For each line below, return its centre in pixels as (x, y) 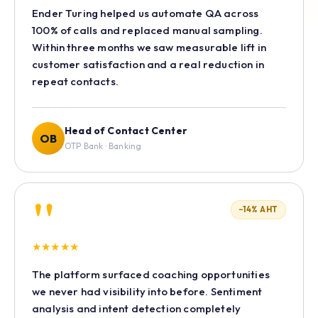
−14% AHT (258, 209)
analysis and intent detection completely (137, 308)
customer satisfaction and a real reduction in (148, 64)
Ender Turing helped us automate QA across (146, 13)
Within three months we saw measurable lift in (149, 47)
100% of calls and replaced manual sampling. (147, 30)
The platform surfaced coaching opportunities (151, 274)
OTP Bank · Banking (103, 146)
